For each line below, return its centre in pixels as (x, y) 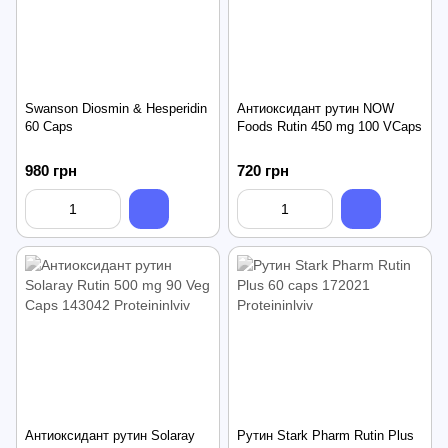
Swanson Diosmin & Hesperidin (116, 108)
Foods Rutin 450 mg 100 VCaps (329, 126)
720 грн (263, 170)
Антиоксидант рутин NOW (315, 108)
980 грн (51, 170)
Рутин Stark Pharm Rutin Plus (325, 436)
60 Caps (49, 126)
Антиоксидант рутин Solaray (110, 436)
